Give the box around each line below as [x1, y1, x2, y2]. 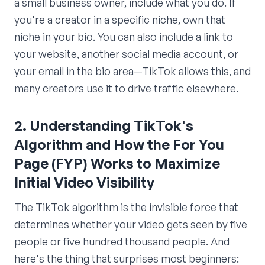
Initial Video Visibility [14, 173, 154, 192]
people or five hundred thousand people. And [14, 235, 230, 248]
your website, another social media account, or [14, 47, 238, 61]
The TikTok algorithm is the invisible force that [14, 201, 238, 214]
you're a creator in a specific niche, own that [14, 13, 225, 27]
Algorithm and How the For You [14, 135, 224, 154]
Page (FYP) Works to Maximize [14, 154, 220, 173]
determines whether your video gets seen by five [14, 218, 247, 231]
